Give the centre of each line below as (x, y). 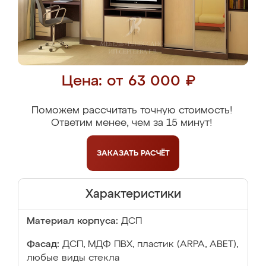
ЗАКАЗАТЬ (118, 153)
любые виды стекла (73, 258)
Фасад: (43, 245)
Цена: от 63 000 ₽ (129, 82)
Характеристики (133, 194)
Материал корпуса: (72, 221)
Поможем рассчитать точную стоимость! (132, 111)
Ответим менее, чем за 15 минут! (132, 123)
